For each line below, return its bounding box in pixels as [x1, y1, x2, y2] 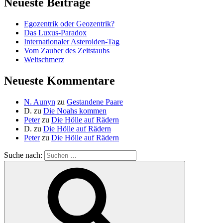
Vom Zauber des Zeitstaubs [24, 46, 110, 55]
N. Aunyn [24, 97, 55, 106]
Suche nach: [4, 150, 44, 159]
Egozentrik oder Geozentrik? [24, 19, 114, 28]
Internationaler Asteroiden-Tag [24, 37, 119, 46]
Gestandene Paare [67, 97, 123, 106]
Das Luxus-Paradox [24, 28, 87, 37]
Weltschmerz [24, 55, 64, 64]
